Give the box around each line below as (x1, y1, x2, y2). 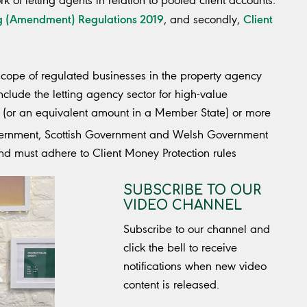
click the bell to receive (123, 241, 237, 255)
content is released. (123, 278, 219, 292)
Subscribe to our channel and (123, 222, 270, 236)
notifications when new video (123, 259, 267, 273)
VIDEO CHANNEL (123, 198, 242, 213)
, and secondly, (164, 12, 243, 27)
